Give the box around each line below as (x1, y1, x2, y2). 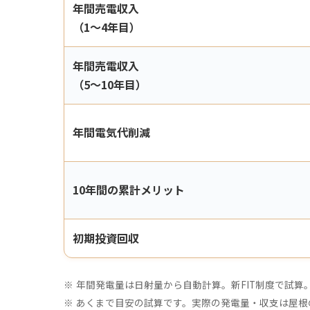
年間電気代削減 (73, 124, 150, 140)
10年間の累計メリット (73, 181, 185, 198)
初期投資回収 (73, 230, 139, 246)
